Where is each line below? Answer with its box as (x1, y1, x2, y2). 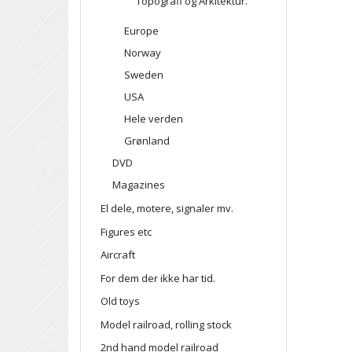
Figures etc (101, 224, 152, 239)
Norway (124, 46, 161, 60)
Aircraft (101, 247, 135, 262)
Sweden (124, 68, 163, 82)
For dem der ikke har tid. (101, 270, 215, 285)
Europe (124, 24, 159, 38)
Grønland (124, 134, 170, 148)
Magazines (112, 178, 165, 192)
